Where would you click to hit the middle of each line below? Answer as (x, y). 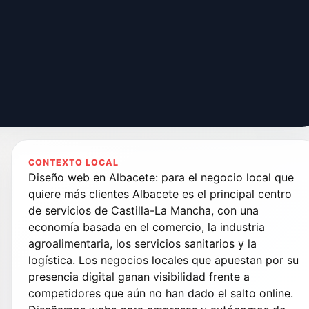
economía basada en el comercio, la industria (147, 227)
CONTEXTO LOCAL (73, 163)
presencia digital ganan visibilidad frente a (139, 277)
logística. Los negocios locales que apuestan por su (163, 260)
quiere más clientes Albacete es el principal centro (160, 194)
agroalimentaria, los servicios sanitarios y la (142, 244)
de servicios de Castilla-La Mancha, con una (143, 211)
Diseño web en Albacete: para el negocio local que (161, 178)
